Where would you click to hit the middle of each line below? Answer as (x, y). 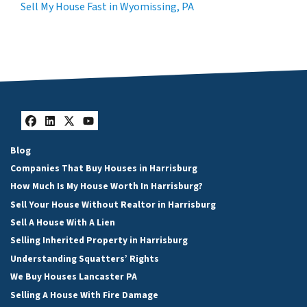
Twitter (97, 134)
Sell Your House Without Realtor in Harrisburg (113, 204)
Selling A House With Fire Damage (84, 295)
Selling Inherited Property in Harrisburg (99, 241)
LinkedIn (84, 134)
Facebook (68, 134)
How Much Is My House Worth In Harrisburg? (107, 186)
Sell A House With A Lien (63, 223)
